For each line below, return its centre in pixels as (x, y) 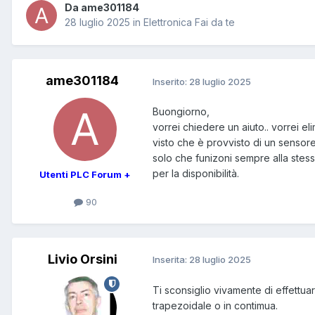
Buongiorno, (182, 112)
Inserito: (171, 81)
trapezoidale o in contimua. (215, 305)
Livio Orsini (82, 259)
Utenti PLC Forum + (85, 175)
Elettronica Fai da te (189, 22)
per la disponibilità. (196, 174)
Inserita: (171, 260)
